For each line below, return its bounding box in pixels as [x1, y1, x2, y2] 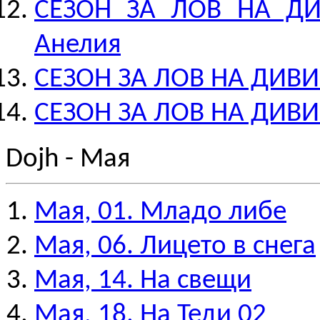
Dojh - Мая [6, 146, 130, 174]
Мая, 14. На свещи [34, 267, 251, 295]
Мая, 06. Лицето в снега [34, 233, 316, 261]
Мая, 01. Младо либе [34, 199, 286, 226]
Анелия [34, 31, 121, 59]
